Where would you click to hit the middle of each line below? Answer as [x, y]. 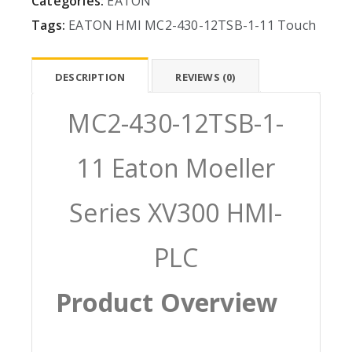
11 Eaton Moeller [176, 168]
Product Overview [167, 302]
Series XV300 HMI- [176, 213]
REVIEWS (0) [205, 77]
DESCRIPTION [90, 77]
